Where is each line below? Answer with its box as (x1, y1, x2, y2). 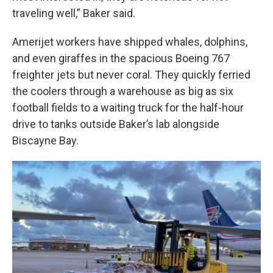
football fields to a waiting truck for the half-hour (12, 101, 244, 114)
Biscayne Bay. (12, 134, 79, 147)
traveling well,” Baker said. (12, 7, 135, 19)
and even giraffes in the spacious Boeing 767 (12, 52, 230, 65)
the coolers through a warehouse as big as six (12, 85, 233, 97)
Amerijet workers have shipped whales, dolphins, (12, 35, 247, 48)
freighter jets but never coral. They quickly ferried (12, 68, 250, 81)
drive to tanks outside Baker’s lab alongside (12, 118, 219, 130)
